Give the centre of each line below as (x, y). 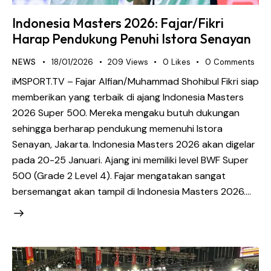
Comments (234, 62)
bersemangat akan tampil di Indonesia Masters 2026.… (132, 191)
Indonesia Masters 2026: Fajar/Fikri (118, 23)
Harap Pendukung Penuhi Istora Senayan (132, 39)
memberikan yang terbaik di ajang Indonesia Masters (128, 97)
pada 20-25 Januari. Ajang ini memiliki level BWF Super (130, 160)
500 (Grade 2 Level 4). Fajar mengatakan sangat (119, 175)
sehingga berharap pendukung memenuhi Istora (117, 128)
